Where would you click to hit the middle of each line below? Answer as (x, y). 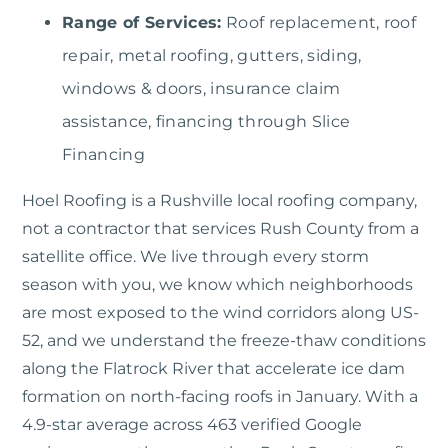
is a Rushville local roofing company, (272, 201)
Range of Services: (142, 23)
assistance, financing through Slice (206, 122)
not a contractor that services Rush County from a (220, 229)
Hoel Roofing (74, 201)
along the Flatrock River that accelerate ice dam (213, 369)
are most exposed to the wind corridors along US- (220, 313)
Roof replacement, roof (319, 23)
